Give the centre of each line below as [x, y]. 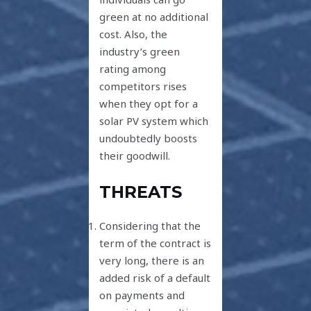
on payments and [142, 295]
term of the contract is [155, 243]
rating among [133, 69]
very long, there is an [152, 260]
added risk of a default [155, 277]
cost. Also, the [134, 34]
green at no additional [154, 17]
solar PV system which [154, 121]
